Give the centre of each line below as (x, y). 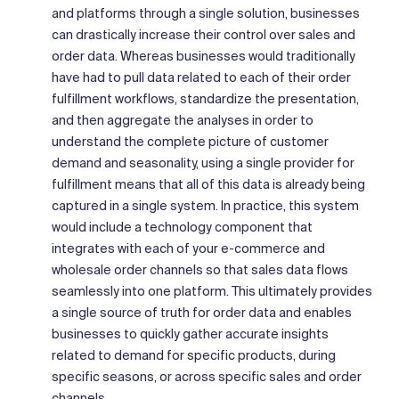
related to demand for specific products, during (194, 355)
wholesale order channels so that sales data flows (200, 269)
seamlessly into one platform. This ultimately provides (212, 291)
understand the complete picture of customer (190, 141)
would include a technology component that (182, 227)
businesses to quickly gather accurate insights (190, 334)
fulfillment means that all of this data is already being (208, 184)
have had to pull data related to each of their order (201, 77)
